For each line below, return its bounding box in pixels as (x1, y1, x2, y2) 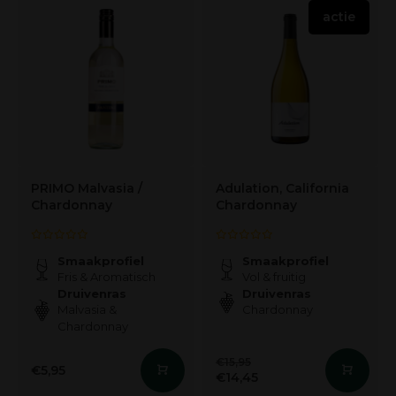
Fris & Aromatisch (57, 270, 156, 284)
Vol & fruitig (242, 270, 306, 284)
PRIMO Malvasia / (31, 180, 142, 196)
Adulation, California (216, 180, 349, 196)
